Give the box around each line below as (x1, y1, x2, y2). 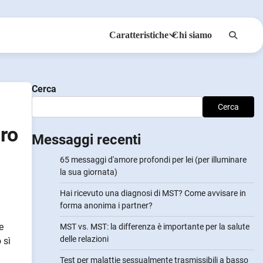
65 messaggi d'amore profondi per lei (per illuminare (59, 155, 247, 164)
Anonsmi (96, 53, 131, 63)
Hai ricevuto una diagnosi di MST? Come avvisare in (59, 188, 246, 198)
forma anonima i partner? (59, 201, 153, 210)
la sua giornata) (59, 167, 117, 177)
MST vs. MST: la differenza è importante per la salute (59, 222, 249, 231)
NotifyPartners (96, 76, 155, 86)
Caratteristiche (109, 30, 168, 40)
